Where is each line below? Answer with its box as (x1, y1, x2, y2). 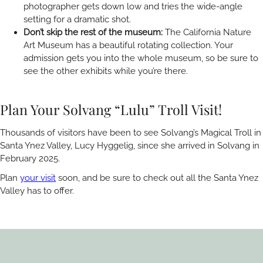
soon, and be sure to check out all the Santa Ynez (56, 172, 258, 183)
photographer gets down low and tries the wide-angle (23, 1, 242, 12)
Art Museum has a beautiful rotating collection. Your (23, 40, 233, 51)
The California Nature (163, 27, 251, 38)
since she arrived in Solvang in (137, 140, 259, 151)
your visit (20, 172, 56, 183)
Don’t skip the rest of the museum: (23, 27, 163, 38)
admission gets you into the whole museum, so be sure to (23, 53, 258, 64)
